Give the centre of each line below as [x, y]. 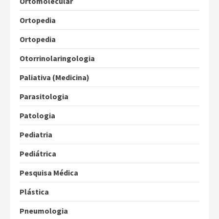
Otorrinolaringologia [57, 58]
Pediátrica [38, 154]
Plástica [34, 192]
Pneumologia [44, 211]
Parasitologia [44, 97]
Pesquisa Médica [49, 173]
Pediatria [36, 135]
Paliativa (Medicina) [55, 77]
